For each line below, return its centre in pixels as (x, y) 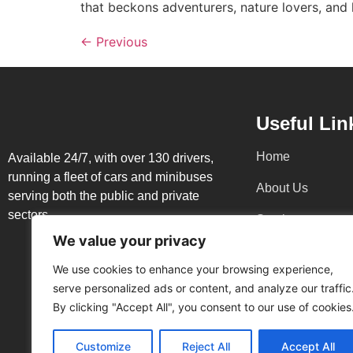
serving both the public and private (104, 195)
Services (281, 219)
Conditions (286, 329)
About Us (282, 188)
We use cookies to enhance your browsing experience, (193, 269)
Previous (120, 41)
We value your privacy (130, 241)
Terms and (285, 314)
